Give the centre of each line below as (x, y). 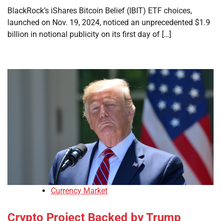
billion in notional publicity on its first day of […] (89, 34)
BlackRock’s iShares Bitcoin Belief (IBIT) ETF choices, (100, 11)
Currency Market (79, 191)
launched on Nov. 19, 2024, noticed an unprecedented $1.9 (109, 22)
